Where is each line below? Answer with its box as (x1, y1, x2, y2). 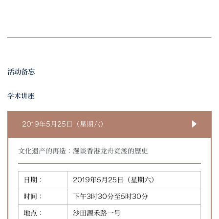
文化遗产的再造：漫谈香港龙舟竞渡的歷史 (18, 146, 148, 155)
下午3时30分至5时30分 (73, 191, 148, 200)
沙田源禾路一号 (73, 208, 121, 217)
